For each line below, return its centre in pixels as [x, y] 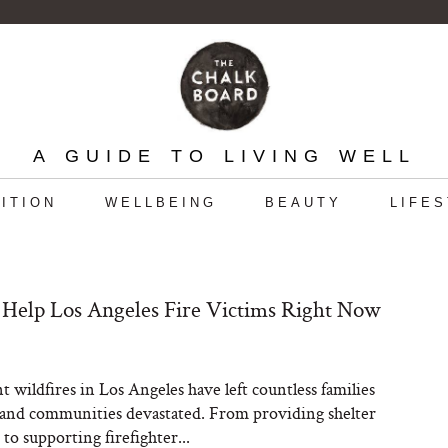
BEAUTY [303, 202]
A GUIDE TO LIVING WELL [224, 156]
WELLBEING [160, 202]
